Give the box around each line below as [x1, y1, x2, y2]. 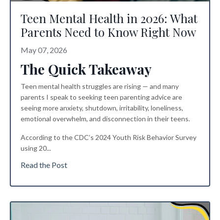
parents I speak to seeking [21, 92, 104, 101]
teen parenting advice [104, 92, 172, 101]
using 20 [21, 143, 47, 152]
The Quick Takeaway [21, 59, 152, 78]
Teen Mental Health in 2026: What [21, 10, 197, 26]
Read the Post [21, 160, 67, 169]
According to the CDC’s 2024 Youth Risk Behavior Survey [21, 133, 196, 141]
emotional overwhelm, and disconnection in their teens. [21, 114, 190, 123]
